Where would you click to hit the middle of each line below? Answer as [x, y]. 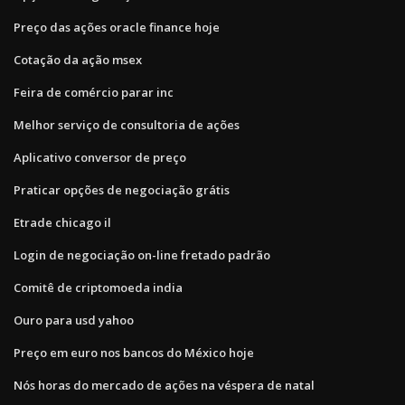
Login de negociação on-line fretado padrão [142, 254]
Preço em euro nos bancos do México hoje [134, 352]
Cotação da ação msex [78, 59]
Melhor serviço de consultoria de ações [127, 124]
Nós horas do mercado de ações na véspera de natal [164, 385]
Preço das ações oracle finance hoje [117, 27]
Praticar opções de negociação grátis [122, 189]
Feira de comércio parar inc [94, 92]
